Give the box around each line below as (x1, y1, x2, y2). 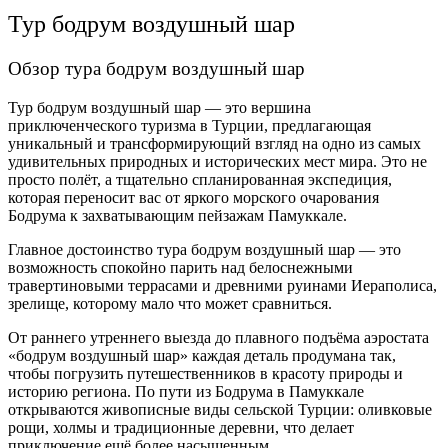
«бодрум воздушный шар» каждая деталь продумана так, (8, 346, 396, 364)
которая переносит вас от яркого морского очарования (8, 188, 379, 206)
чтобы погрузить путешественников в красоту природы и (8, 364, 403, 382)
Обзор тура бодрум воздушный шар (8, 58, 305, 80)
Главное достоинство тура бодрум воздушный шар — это (8, 240, 401, 258)
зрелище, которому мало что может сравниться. (8, 294, 332, 312)
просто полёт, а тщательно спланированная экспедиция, (8, 170, 392, 188)
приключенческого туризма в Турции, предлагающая (8, 116, 371, 134)
